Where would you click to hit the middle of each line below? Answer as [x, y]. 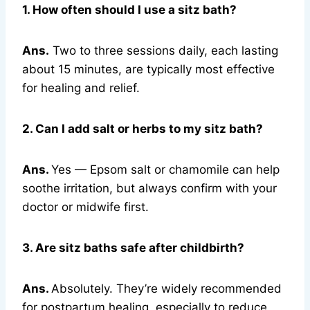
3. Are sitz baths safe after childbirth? [133, 248]
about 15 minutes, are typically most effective [148, 70]
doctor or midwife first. [85, 207]
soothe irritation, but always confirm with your [149, 189]
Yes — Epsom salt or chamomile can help [165, 170]
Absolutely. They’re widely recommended [166, 289]
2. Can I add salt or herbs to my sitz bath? [143, 129]
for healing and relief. [81, 88]
